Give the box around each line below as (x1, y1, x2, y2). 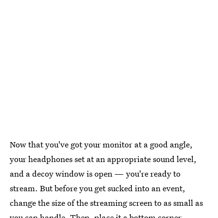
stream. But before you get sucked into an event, (10, 182, 185, 194)
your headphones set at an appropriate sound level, (10, 153, 197, 165)
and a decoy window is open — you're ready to (10, 168, 181, 180)
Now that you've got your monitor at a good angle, (10, 139, 193, 150)
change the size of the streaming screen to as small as (10, 197, 203, 209)
